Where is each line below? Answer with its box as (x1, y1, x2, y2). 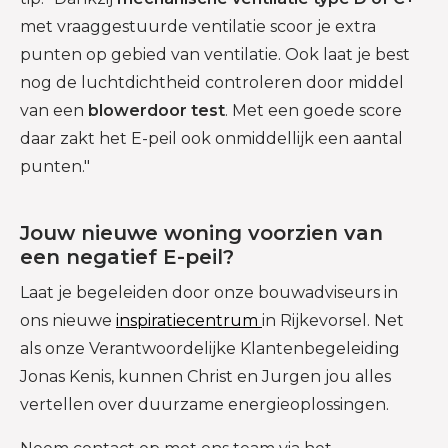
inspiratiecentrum (116, 310, 262, 330)
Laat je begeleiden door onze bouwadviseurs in (20, 282, 398, 302)
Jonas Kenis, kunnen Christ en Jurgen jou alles (20, 366, 391, 386)
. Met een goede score (225, 100, 402, 120)
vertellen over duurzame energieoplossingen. (20, 394, 389, 414)
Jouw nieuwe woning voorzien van (20, 220, 383, 245)
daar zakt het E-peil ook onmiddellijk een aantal (20, 128, 403, 148)
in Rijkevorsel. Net (262, 310, 404, 330)
